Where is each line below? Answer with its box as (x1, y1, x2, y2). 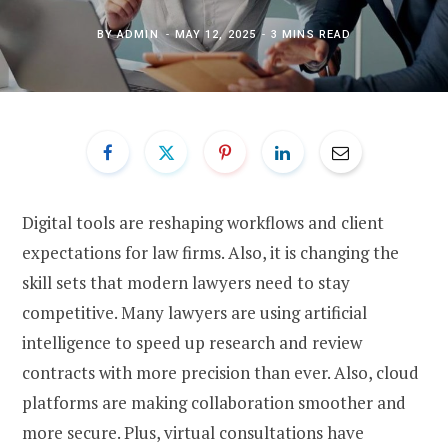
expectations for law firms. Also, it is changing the (22, 240, 399, 264)
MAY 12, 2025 (174, 27, 256, 41)
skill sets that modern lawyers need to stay (22, 270, 350, 294)
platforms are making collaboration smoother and (22, 390, 406, 414)
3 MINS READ (271, 27, 352, 41)
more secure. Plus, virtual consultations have (22, 420, 364, 444)
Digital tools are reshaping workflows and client (22, 210, 384, 234)
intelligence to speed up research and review (22, 330, 362, 354)
